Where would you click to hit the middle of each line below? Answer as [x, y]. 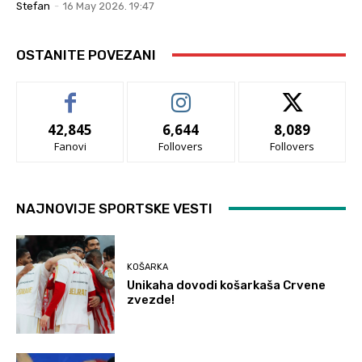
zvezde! [151, 299]
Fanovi [70, 146]
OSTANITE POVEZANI [86, 55]
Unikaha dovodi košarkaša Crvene [227, 285]
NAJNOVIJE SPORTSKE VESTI [114, 208]
